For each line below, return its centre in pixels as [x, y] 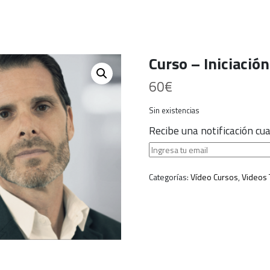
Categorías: [169, 177]
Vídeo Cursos [214, 177]
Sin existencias [174, 111]
